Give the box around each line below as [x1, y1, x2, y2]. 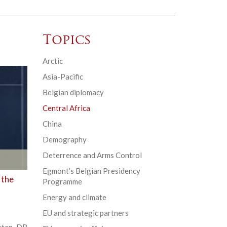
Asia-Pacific [42, 72, 83, 82]
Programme [42, 177, 82, 186]
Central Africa [42, 103, 90, 113]
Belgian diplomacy [42, 88, 104, 97]
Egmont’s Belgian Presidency [42, 166, 140, 176]
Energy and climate [42, 193, 106, 202]
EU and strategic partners [42, 208, 129, 218]
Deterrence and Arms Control [42, 150, 142, 160]
